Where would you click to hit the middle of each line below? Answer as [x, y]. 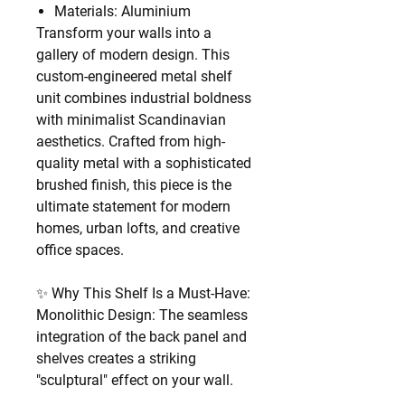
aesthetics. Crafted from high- [131, 141]
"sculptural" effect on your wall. [135, 380]
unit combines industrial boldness [144, 98]
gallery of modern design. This [133, 55]
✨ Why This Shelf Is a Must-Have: [143, 293]
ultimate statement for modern [133, 207]
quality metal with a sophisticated [144, 163]
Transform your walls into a [124, 33]
